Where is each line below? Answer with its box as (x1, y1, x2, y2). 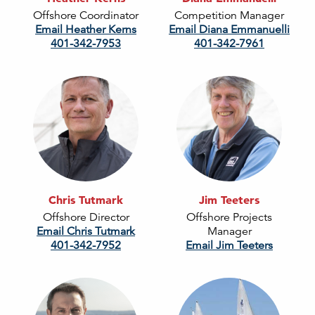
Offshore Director (42, 210, 129, 225)
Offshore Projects (186, 210, 272, 225)
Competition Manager (174, 8, 284, 23)
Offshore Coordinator (33, 8, 139, 23)
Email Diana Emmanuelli (169, 22, 290, 37)
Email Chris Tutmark (37, 224, 135, 239)
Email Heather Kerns (35, 22, 136, 37)
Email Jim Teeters (186, 238, 273, 253)
